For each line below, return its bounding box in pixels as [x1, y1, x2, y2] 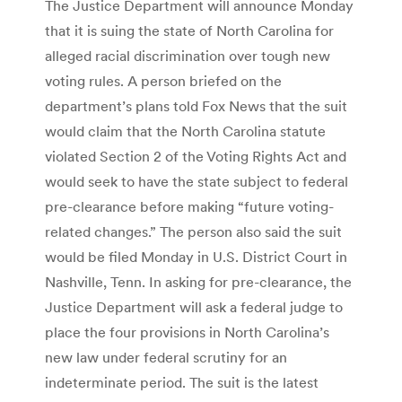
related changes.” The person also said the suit [45, 222, 342, 240]
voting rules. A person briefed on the [45, 71, 282, 90]
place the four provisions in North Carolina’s [45, 322, 329, 341]
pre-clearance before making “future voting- [45, 197, 334, 215]
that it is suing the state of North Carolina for [45, 21, 334, 39]
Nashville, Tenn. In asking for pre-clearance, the [45, 272, 352, 291]
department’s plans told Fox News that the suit [45, 96, 347, 115]
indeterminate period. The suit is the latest [45, 372, 319, 391]
